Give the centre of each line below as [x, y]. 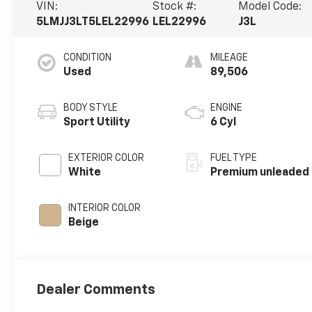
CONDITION [88, 57]
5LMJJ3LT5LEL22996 [93, 22]
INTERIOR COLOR [105, 208]
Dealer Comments [96, 289]
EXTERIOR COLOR [107, 158]
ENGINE [227, 108]
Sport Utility [97, 122]
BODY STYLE [91, 108]
